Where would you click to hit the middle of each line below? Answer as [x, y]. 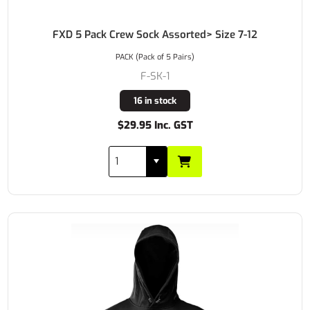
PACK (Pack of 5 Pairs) [155, 57]
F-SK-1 [155, 76]
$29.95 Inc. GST [155, 125]
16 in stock [155, 100]
